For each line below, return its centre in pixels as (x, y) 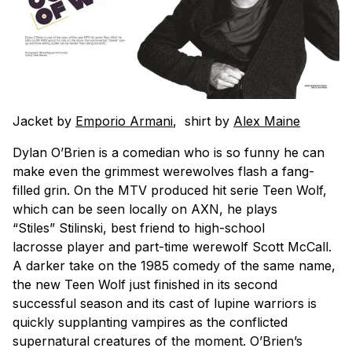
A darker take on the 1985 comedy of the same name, (174, 265)
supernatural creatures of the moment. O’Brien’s (158, 341)
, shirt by (203, 121)
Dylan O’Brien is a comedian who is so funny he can (169, 152)
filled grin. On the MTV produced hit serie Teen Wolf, (170, 190)
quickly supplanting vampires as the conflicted (150, 322)
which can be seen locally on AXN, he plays (145, 209)
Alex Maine (267, 121)
